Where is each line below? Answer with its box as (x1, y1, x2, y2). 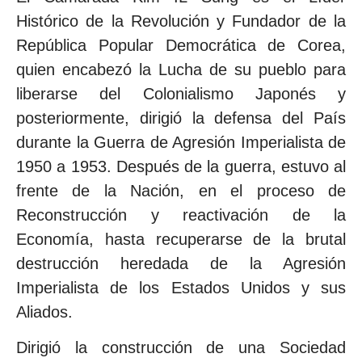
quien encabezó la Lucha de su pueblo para (16, 60, 346, 78)
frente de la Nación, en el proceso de (16, 181, 346, 200)
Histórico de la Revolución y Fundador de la (16, 11, 346, 30)
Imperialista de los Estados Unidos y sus (16, 278, 346, 297)
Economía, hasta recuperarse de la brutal (16, 229, 346, 248)
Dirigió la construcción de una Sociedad (16, 339, 346, 357)
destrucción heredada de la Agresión (16, 254, 346, 272)
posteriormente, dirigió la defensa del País (16, 108, 346, 127)
